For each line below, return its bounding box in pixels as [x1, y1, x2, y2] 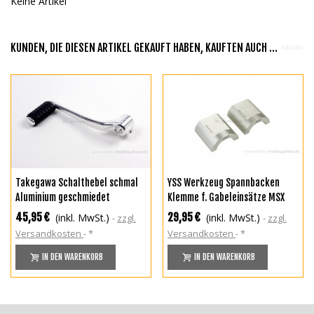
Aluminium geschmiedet [15, 191, 110, 203]
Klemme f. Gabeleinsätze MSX [168, 191, 285, 203]
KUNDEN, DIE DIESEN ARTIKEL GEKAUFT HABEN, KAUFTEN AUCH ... [11, 40, 278, 55]
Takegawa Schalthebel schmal [15, 176, 138, 189]
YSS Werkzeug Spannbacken [168, 176, 280, 189]
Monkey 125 [168, 205, 215, 218]
